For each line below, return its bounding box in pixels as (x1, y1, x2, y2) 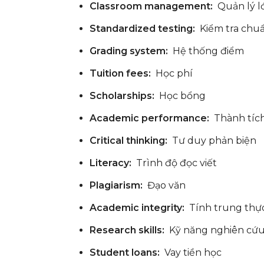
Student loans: (90, 246, 160, 258)
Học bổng (154, 90, 206, 101)
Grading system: (90, 45, 168, 57)
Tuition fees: (90, 67, 153, 79)
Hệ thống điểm (168, 45, 244, 57)
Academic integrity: (90, 202, 184, 213)
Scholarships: (90, 90, 154, 101)
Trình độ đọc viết (131, 157, 217, 169)
